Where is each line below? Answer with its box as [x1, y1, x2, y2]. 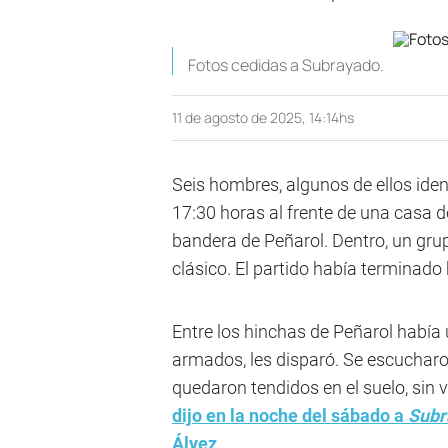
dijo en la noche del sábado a [172, 405, 408, 426]
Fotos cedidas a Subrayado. [188, 54, 384, 76]
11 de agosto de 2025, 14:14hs [172, 108, 354, 127]
